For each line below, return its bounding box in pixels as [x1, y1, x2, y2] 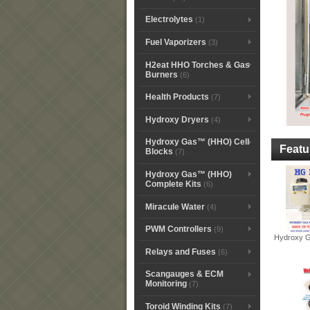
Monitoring [145, 279, 187, 289]
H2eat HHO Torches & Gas [145, 60, 250, 70]
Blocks [145, 147, 173, 157]
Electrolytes [145, 15, 193, 25]
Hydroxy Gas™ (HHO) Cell [145, 137, 249, 147]
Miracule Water [145, 201, 205, 212]
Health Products [145, 92, 209, 102]
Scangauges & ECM [145, 269, 224, 280]
